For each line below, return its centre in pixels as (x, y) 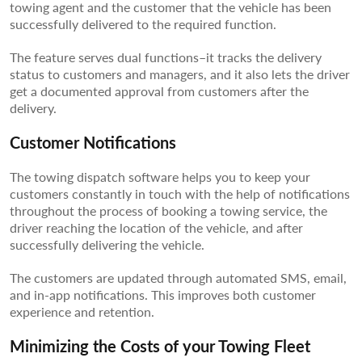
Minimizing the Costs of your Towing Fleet (160, 345)
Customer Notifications (93, 142)
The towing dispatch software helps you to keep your (160, 176)
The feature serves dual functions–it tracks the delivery (166, 57)
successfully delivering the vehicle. (107, 244)
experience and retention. (84, 311)
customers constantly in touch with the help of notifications (180, 193)
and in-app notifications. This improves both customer (163, 294)
